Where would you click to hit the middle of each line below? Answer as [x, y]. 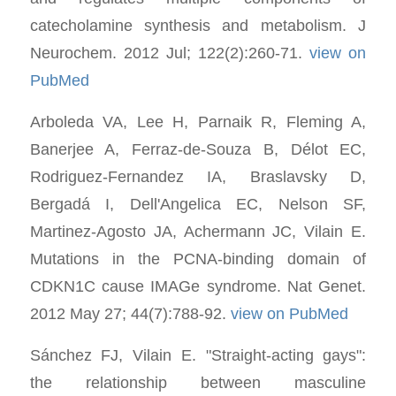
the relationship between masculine [198, 382]
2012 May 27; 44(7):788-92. [130, 313]
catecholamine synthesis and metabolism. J [198, 26]
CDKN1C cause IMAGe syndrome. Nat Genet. [198, 286]
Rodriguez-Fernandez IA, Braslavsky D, [198, 176]
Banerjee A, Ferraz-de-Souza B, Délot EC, [198, 148]
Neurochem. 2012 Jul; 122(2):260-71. [170, 53]
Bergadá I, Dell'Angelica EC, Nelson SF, [198, 203]
